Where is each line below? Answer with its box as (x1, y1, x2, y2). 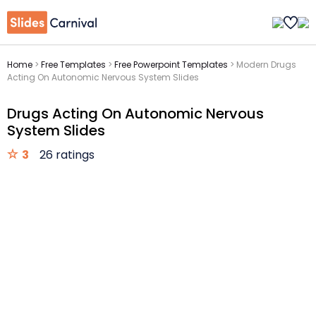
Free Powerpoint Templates (114, 59, 228, 71)
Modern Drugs (236, 59, 296, 71)
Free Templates (41, 59, 106, 71)
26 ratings (39, 147, 95, 163)
